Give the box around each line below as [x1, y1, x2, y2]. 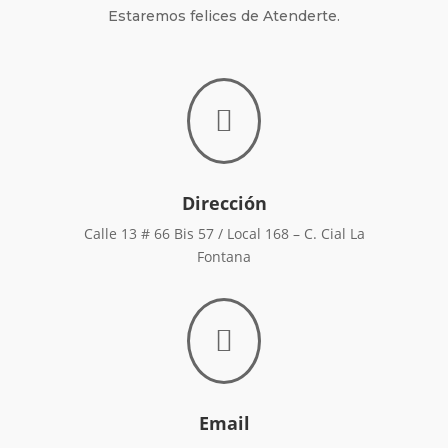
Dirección [181, 191, 267, 216]
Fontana [197, 247, 251, 267]
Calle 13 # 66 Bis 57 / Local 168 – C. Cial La [83, 224, 365, 244]
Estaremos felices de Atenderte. [108, 7, 340, 26]
